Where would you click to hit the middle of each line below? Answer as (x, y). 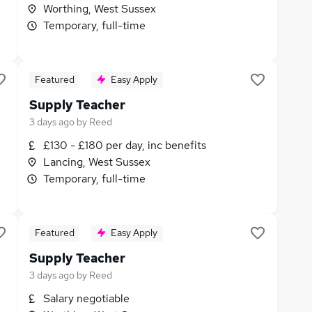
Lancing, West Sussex (97, 162)
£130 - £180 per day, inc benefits (125, 145)
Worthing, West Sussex (100, 9)
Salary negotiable (86, 298)
